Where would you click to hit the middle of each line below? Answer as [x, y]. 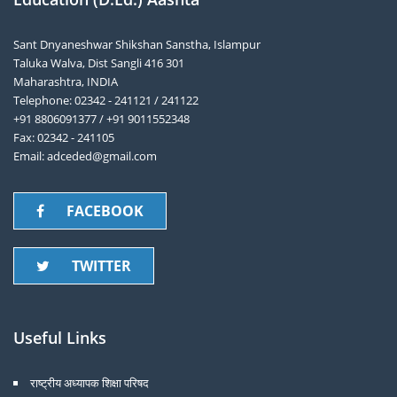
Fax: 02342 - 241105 [64, 137]
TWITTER [101, 266]
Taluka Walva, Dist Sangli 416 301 [99, 63]
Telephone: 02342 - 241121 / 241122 [106, 100]
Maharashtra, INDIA [66, 82]
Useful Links [60, 338]
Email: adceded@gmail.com [85, 156]
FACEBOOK [105, 211]
